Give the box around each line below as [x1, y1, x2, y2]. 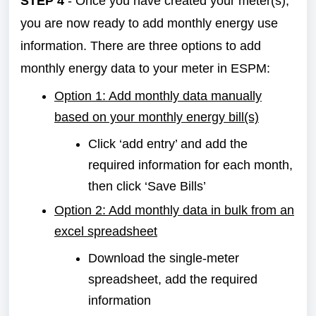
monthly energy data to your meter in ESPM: [20, 61, 274, 75]
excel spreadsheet [54, 224, 157, 238]
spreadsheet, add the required [88, 272, 257, 286]
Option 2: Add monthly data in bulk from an [54, 203, 294, 217]
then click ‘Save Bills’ [88, 179, 206, 193]
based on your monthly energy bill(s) [54, 110, 259, 124]
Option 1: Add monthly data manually [54, 89, 262, 103]
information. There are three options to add [20, 39, 261, 53]
